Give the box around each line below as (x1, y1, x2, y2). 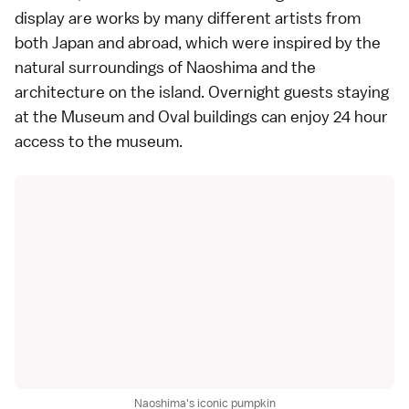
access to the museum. (15, 131, 183, 152)
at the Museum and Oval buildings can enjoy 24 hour (15, 106, 388, 127)
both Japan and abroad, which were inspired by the (15, 32, 381, 53)
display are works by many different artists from (15, 7, 361, 28)
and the (257, 57, 316, 78)
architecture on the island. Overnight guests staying (15, 81, 389, 102)
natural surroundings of (15, 57, 186, 78)
